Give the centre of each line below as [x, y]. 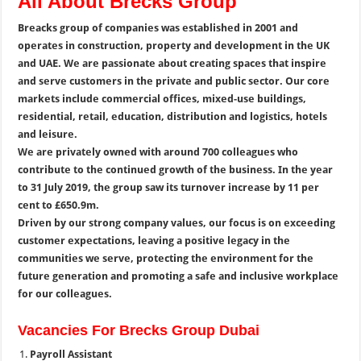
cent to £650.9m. [59, 205]
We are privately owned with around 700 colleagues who [158, 152]
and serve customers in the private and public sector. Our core [174, 81]
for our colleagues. [65, 294]
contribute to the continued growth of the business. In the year [176, 170]
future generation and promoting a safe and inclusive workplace [178, 276]
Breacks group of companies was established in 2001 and [158, 28]
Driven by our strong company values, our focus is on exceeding [177, 223]
